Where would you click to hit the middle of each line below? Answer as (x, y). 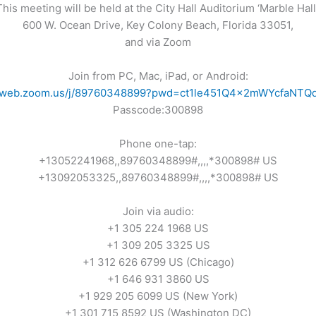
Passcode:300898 (158, 110)
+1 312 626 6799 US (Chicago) (158, 262)
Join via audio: (158, 212)
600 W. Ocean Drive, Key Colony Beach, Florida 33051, (158, 25)
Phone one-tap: (158, 144)
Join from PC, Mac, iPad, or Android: (158, 76)
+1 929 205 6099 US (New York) (158, 296)
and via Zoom (158, 42)
